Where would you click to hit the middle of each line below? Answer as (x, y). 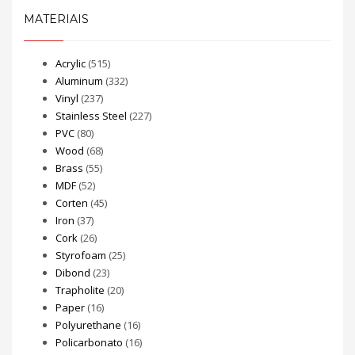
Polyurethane (88, 325)
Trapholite (80, 290)
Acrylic (71, 63)
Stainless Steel (91, 116)
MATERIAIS (56, 19)
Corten (72, 203)
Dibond (73, 273)
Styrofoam (81, 255)
